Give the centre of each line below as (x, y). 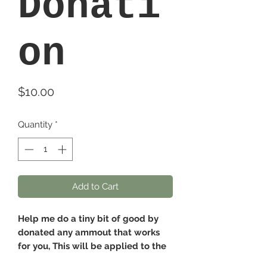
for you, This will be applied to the (92, 246)
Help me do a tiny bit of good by (88, 218)
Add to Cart (95, 186)
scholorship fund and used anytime (94, 260)
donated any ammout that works (89, 232)
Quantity (35, 125)
